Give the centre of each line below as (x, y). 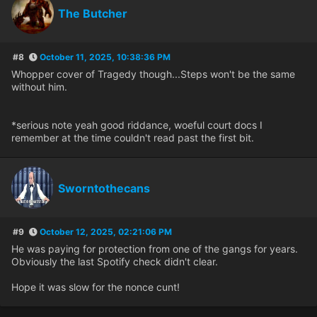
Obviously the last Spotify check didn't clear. (115, 262)
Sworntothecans (104, 189)
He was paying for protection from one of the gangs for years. (155, 249)
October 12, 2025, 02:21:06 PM (106, 232)
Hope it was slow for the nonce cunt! (96, 287)
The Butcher (93, 14)
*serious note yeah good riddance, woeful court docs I (137, 125)
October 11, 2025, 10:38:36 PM (105, 57)
